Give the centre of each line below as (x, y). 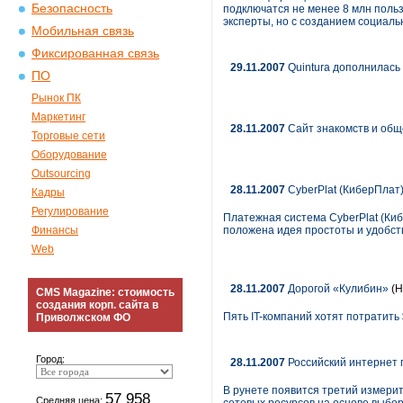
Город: (50, 359)
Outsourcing (61, 174)
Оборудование (69, 155)
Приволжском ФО (83, 318)
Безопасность (72, 9)
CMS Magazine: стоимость (105, 292)
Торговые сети (68, 136)
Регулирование (70, 211)
